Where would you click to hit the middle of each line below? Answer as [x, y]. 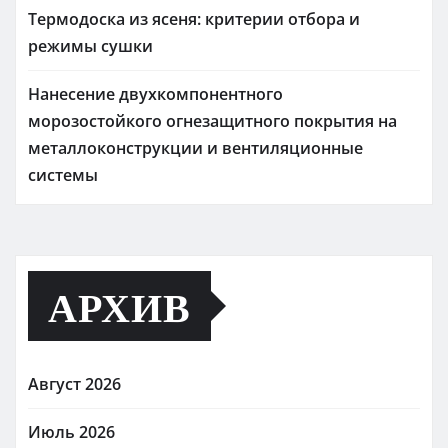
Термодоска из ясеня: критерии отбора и [194, 19]
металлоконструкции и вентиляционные [195, 148]
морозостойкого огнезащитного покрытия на [212, 121]
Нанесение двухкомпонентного [155, 94]
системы [63, 175]
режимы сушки [90, 46]
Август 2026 [74, 384]
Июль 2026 [71, 432]
